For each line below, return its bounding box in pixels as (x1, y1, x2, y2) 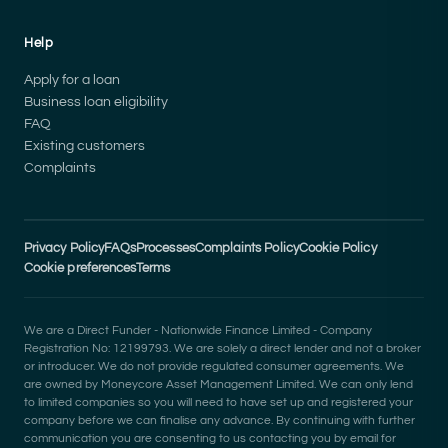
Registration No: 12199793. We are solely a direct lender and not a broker (24, 342, 421, 354)
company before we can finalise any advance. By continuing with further (24, 414, 415, 426)
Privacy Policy (24, 241, 104, 255)
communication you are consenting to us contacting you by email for (24, 432, 396, 444)
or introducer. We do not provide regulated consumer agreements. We (24, 360, 404, 372)
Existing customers (24, 138, 145, 153)
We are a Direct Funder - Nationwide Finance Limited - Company (24, 324, 372, 336)
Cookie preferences (24, 261, 137, 275)
